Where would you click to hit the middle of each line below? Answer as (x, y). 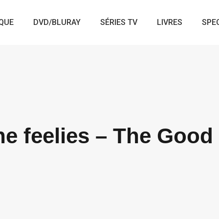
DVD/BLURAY (57, 22)
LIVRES (170, 22)
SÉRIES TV (119, 22)
